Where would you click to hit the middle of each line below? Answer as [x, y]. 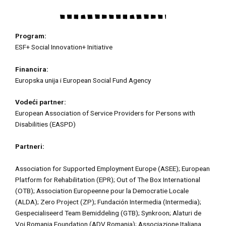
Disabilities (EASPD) [45, 124]
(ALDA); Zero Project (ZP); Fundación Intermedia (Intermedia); [108, 202]
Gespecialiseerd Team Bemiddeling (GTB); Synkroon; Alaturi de [108, 213]
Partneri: [30, 147]
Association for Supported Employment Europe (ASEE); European [112, 169]
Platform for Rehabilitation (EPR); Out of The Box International [108, 180]
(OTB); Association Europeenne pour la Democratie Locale [102, 191]
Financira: [32, 69]
